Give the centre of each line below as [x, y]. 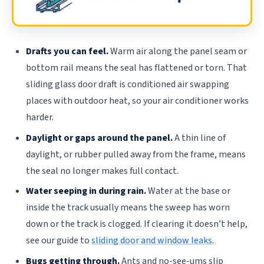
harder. [40, 118]
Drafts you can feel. [67, 52]
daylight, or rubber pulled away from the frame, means [136, 154]
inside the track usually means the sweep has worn [128, 208]
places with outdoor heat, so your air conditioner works [137, 101]
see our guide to [59, 241]
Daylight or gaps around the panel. [99, 138]
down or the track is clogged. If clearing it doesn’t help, [137, 224]
